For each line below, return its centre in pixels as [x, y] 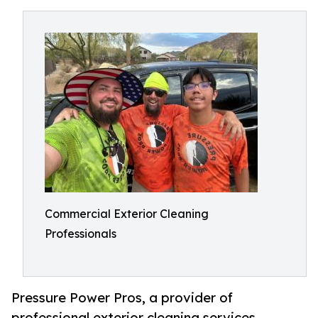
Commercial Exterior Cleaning [127, 214]
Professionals [81, 234]
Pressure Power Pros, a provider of [122, 298]
